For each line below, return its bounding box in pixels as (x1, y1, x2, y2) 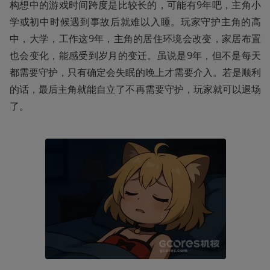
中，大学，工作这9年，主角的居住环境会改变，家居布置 (10, 32, 261, 46)
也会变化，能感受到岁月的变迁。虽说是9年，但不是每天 (10, 49, 261, 63)
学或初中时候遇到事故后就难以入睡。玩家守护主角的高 (10, 15, 261, 29)
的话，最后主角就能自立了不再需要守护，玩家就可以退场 (10, 83, 261, 96)
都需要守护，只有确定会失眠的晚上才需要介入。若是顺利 (10, 66, 261, 80)
